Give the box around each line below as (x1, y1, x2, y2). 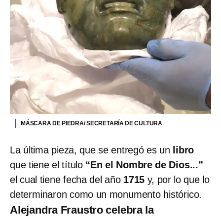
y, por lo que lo (145, 174, 210, 185)
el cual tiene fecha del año (10, 174, 123, 185)
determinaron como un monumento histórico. (10, 188, 202, 200)
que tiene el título (10, 159, 86, 170)
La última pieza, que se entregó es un (10, 144, 173, 155)
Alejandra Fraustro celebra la (10, 203, 154, 216)
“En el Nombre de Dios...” (85, 159, 203, 170)
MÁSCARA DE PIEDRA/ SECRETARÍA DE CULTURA (21, 119, 162, 127)
